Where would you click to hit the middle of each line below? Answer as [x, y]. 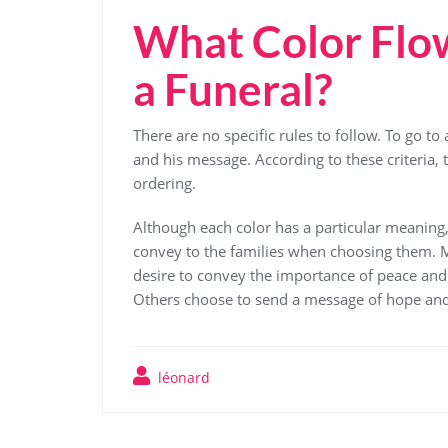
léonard [182, 378]
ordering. [164, 183]
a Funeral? [233, 89]
